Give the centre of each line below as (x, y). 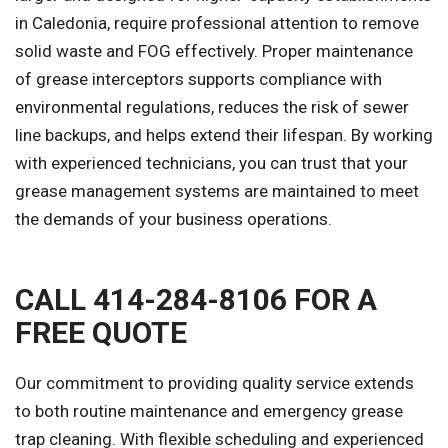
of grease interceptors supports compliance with (198, 78)
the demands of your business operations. (173, 218)
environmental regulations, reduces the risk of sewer (212, 106)
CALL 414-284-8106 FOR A (196, 299)
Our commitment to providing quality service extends (214, 382)
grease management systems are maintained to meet (217, 190)
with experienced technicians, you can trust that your (211, 162)
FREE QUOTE (101, 332)
